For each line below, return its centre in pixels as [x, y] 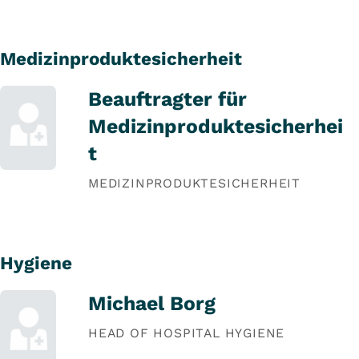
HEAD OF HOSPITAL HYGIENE [187, 333]
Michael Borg [152, 303]
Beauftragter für [167, 99]
